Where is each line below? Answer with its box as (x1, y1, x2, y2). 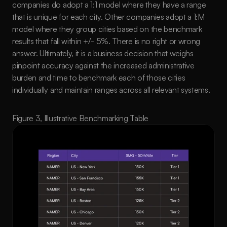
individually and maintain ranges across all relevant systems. (12, 85, 212, 95)
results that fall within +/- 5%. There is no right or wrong (12, 36, 201, 46)
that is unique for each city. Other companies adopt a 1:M (12, 12, 205, 22)
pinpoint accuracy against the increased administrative (12, 60, 195, 70)
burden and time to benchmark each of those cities (12, 72, 185, 83)
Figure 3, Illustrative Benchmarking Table (12, 113, 148, 123)
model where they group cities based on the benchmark (12, 24, 202, 34)
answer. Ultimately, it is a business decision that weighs (12, 48, 194, 58)
